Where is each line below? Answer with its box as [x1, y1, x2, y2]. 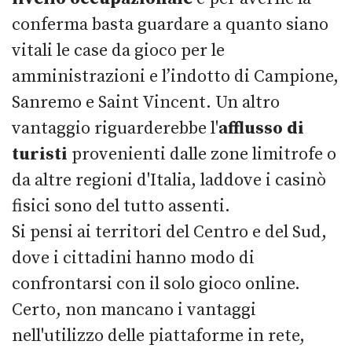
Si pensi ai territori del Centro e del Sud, [12, 221, 327, 243]
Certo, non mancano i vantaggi [12, 299, 256, 321]
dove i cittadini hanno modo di [12, 247, 255, 269]
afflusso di [218, 117, 304, 139]
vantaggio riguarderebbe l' [12, 117, 218, 139]
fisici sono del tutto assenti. [12, 195, 230, 217]
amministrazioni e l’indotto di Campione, [12, 65, 339, 87]
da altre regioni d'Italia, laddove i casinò [12, 169, 326, 191]
